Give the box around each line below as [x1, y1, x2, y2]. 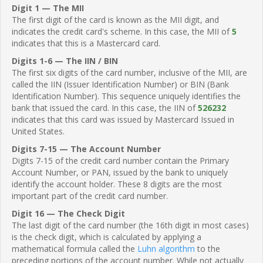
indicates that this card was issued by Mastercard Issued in [12, 113, 234, 125]
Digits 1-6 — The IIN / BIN [12, 55, 118, 66]
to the [195, 242, 220, 254]
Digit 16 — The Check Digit [12, 207, 125, 219]
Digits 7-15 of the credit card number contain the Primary [12, 154, 229, 166]
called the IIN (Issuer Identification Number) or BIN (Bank [12, 78, 229, 90]
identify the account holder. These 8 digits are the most [12, 178, 222, 190]
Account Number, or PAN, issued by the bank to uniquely [12, 166, 228, 178]
